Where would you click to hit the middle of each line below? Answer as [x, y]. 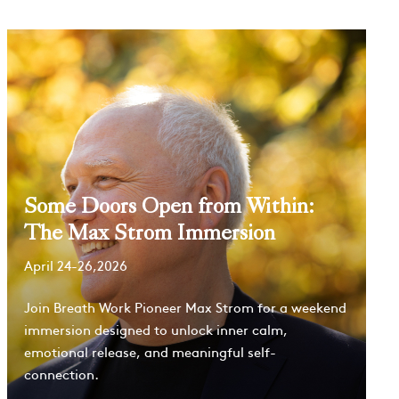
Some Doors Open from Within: [169, 205]
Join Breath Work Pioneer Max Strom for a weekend [185, 307]
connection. [61, 374]
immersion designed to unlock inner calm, [155, 330]
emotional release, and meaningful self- [150, 352]
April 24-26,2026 [75, 265]
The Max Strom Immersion [149, 232]
